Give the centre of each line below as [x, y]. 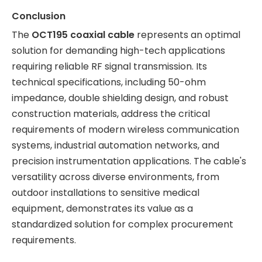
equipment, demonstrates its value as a [102, 208]
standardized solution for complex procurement [123, 224]
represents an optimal [189, 35]
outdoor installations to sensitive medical [106, 193]
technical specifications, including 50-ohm [109, 82]
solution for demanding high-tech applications [118, 51]
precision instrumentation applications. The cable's [129, 161]
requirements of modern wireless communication [125, 130]
